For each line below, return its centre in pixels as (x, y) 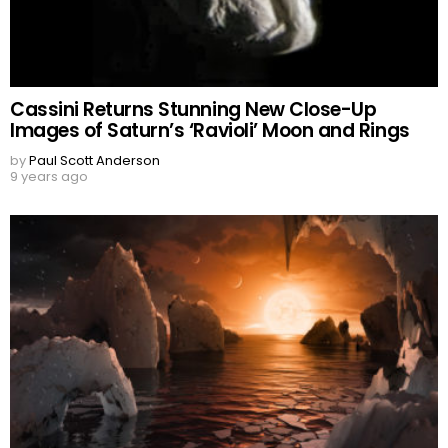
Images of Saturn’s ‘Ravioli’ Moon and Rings (210, 130)
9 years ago (49, 176)
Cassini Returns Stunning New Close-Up (193, 109)
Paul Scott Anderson (94, 160)
